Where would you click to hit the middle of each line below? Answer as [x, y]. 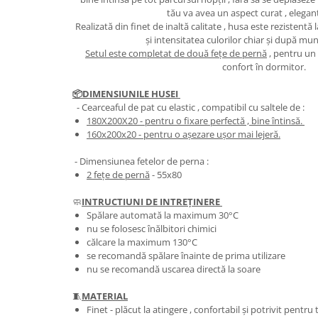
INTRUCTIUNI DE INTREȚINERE [152, 201]
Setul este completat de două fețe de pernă [176, 53]
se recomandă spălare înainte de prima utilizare [187, 255]
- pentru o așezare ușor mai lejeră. [209, 134]
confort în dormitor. [264, 66]
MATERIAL [105, 296]
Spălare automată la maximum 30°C [163, 215]
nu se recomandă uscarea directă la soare [175, 269]
